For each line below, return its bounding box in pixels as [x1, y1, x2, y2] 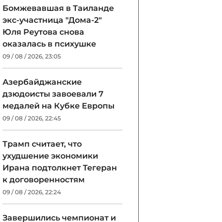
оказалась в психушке [2, 39, 96, 49]
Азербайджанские [2, 77, 82, 87]
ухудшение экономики [2, 151, 98, 161]
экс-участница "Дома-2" [2, 15, 102, 25]
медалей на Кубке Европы [2, 101, 114, 111]
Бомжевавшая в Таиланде [2, 3, 114, 13]
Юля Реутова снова [2, 27, 84, 37]
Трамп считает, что [2, 139, 82, 149]
